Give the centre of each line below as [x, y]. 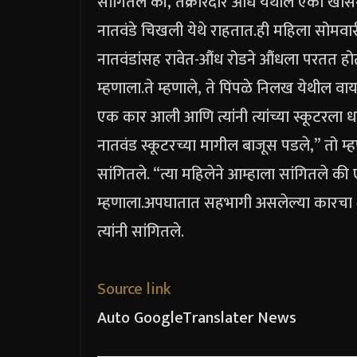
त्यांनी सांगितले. [141, 232]
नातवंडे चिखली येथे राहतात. [177, 31]
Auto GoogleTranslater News [197, 318]
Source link [134, 289]
